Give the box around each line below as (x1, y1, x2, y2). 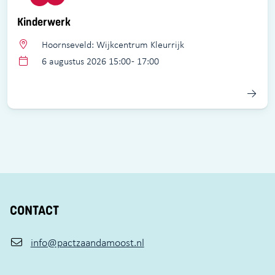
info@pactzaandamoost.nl (30, 236, 144, 250)
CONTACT (10, 202, 59, 219)
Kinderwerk (17, 15, 71, 29)
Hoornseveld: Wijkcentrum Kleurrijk (39, 39, 185, 51)
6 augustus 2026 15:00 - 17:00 (39, 55, 160, 68)
